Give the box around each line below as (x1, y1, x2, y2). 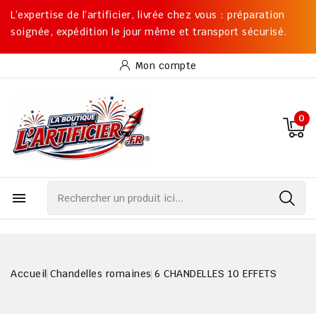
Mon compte (135, 59, 197, 72)
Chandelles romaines (50, 267, 152, 280)
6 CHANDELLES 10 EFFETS (154, 267, 276, 280)
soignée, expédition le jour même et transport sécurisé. (11, 25, 287, 38)
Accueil (11, 267, 47, 280)
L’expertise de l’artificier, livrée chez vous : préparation (11, 8, 285, 21)
